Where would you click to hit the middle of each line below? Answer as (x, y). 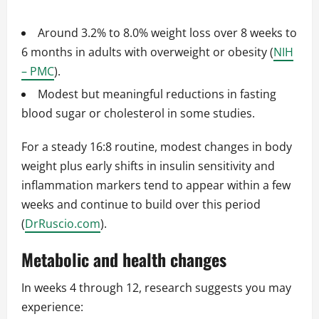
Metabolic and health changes (124, 260)
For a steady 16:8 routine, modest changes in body (157, 147)
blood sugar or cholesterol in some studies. (138, 114)
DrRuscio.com (63, 224)
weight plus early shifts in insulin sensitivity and (148, 166)
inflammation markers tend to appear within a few (156, 185)
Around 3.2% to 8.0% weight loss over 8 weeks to (167, 33)
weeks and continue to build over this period (141, 205)
